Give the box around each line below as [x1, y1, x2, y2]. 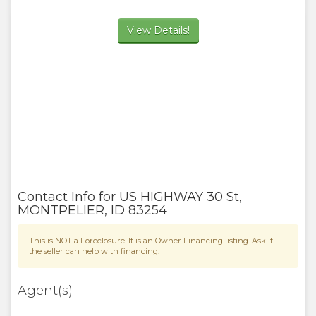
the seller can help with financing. [29, 246, 159, 256]
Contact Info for [18, 189, 116, 205]
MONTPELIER [18, 202, 104, 218]
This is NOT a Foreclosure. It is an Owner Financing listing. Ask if [29, 236, 273, 245]
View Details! [126, 24, 190, 37]
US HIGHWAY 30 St [119, 189, 239, 205]
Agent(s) [18, 283, 73, 298]
